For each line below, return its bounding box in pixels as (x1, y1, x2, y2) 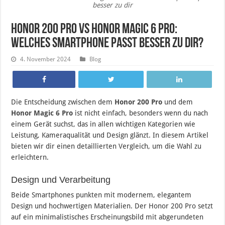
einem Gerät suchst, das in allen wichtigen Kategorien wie (11, 120, 196, 129)
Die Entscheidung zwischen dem (11, 98, 115, 106)
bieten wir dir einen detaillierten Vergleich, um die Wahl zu (11, 142, 202, 151)
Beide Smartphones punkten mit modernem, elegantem (11, 191, 192, 199)
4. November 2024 (20, 56, 71, 63)
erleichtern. (11, 153, 49, 162)
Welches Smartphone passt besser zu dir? (11, 37, 204, 51)
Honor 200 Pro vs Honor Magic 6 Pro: (11, 23, 178, 37)
